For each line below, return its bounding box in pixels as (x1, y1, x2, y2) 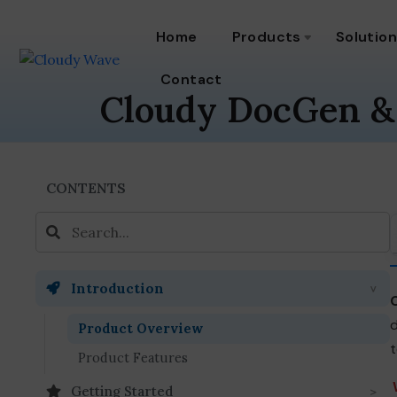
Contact (160, 70, 222, 89)
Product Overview (78, 320, 203, 337)
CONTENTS (46, 179, 126, 197)
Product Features (78, 350, 188, 367)
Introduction (71, 279, 164, 297)
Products (231, 27, 301, 46)
